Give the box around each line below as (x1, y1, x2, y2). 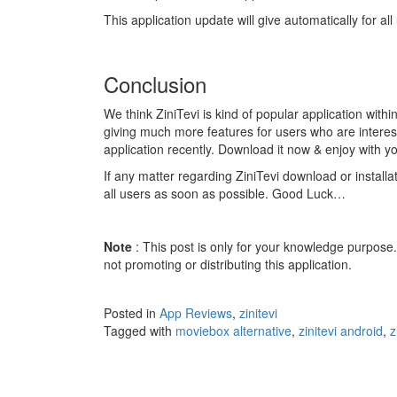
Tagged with (104, 322, 175, 340)
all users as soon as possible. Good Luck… (104, 184, 346, 203)
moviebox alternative (175, 322, 292, 340)
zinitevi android (299, 322, 383, 340)
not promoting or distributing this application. (104, 255, 352, 274)
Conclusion (104, 68, 206, 100)
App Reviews (160, 304, 232, 323)
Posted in (104, 304, 160, 323)
